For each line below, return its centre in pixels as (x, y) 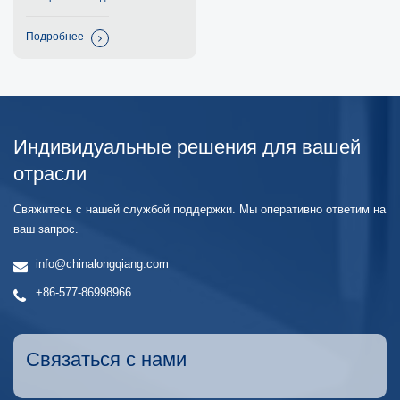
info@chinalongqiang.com (102, 265)
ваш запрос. (46, 230)
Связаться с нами (106, 359)
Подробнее (55, 37)
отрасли (50, 174)
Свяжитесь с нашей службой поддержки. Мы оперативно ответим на (200, 210)
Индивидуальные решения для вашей (187, 147)
